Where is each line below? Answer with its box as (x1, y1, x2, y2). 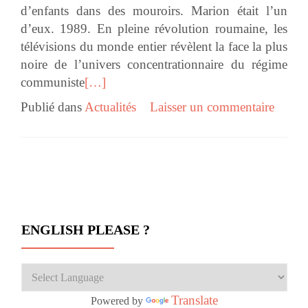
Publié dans (21, 100, 85, 115)
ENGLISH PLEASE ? (21, 222, 150, 238)
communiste (21, 75, 85, 90)
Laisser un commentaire (150, 100, 274, 115)
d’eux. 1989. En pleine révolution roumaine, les (21, 21, 287, 36)
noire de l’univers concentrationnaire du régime (21, 57, 287, 72)
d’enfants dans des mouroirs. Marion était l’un (21, 3, 287, 19)
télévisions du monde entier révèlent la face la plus (21, 39, 287, 54)
